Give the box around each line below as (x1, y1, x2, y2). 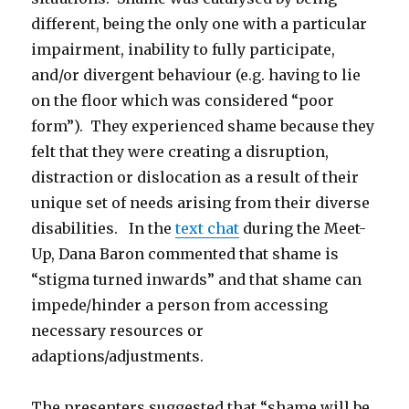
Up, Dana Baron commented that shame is (31, 244, 340, 263)
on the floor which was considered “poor (31, 90, 335, 110)
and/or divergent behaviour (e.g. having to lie (31, 65, 362, 84)
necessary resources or (31, 320, 204, 340)
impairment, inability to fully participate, (31, 39, 336, 58)
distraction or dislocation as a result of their (31, 167, 360, 186)
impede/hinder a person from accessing (31, 295, 329, 314)
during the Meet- (239, 218, 367, 237)
